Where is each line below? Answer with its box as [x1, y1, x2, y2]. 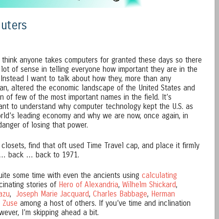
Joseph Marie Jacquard [16, 190, 89, 199]
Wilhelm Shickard [122, 180, 176, 190]
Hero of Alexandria [56, 180, 118, 190]
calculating [142, 171, 177, 180]
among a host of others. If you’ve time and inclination [18, 199, 191, 208]
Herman [151, 190, 175, 199]
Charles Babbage [93, 190, 147, 199]
